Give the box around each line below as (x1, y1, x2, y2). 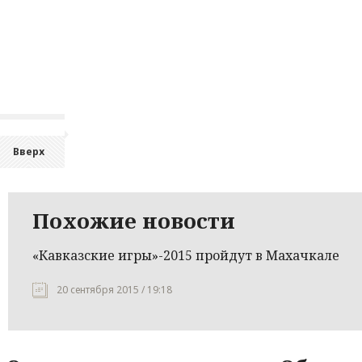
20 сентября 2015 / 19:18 (57, 283, 172, 297)
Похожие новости (32, 206, 235, 235)
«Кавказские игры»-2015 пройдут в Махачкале (32, 246, 339, 264)
